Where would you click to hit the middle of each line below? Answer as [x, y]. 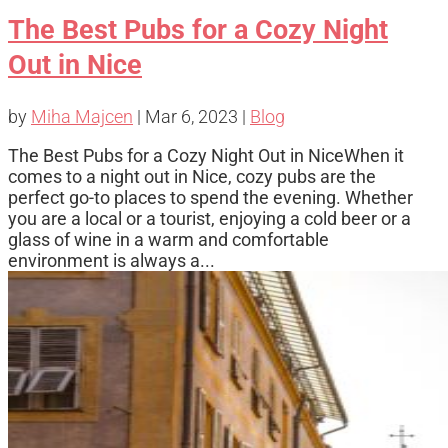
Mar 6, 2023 [191, 116]
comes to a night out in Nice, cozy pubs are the [192, 176]
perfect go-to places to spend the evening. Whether [210, 197]
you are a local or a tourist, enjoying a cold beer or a [209, 218]
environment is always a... [111, 260]
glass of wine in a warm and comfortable [168, 239]
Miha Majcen [82, 116]
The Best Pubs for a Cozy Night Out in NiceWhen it [206, 155]
